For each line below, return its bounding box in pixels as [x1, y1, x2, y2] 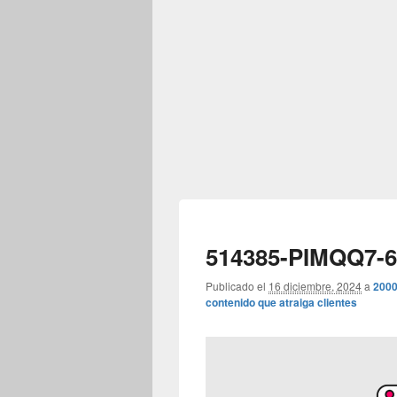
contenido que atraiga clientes [206, 294, 357, 310]
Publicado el [206, 278, 266, 293]
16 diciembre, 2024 [269, 278, 362, 293]
